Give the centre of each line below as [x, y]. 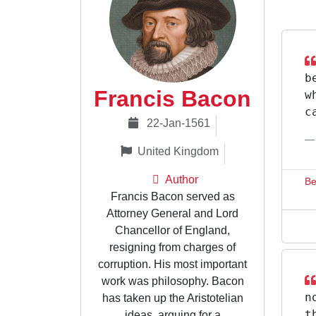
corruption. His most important [172, 264]
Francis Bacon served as [172, 196]
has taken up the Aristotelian [172, 298]
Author [182, 180]
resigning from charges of [172, 247]
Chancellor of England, [172, 230]
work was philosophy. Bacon [172, 281]
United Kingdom [178, 151]
